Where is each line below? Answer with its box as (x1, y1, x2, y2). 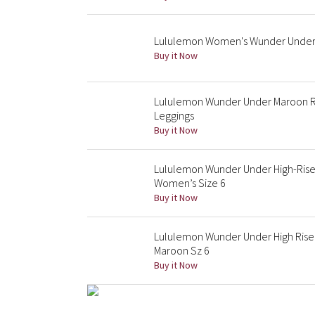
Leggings (154, 108, 194, 122)
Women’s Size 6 (154, 176, 226, 190)
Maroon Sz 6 (154, 243, 210, 257)
